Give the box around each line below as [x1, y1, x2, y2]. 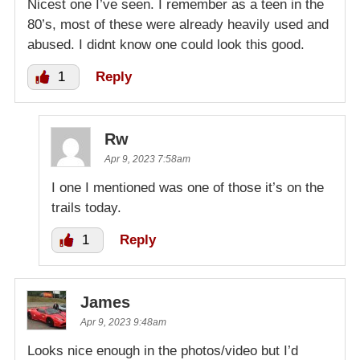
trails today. [51, 200, 121, 216]
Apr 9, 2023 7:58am [104, 153, 190, 166]
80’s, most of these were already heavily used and [27, 17, 329, 33]
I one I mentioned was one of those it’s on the [51, 180, 324, 196]
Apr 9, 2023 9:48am [80, 317, 166, 329]
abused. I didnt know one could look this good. [27, 37, 305, 53]
